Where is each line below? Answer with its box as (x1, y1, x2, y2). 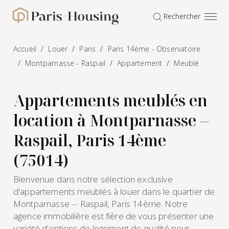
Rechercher (163, 11, 200, 21)
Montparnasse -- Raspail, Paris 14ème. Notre (13, 197, 188, 210)
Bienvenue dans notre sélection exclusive (13, 173, 173, 185)
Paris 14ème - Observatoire (107, 44, 201, 54)
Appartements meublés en (13, 89, 208, 111)
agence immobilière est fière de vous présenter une (13, 210, 214, 222)
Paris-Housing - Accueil (12, 15, 100, 28)
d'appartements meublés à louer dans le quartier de (13, 185, 215, 197)
